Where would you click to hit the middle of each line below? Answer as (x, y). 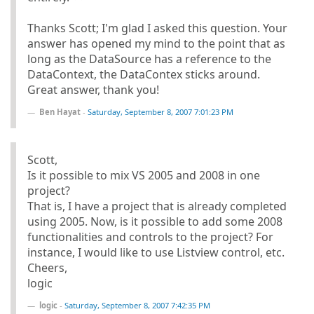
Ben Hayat (60, 111)
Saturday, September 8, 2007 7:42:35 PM (137, 305)
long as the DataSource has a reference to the (149, 59)
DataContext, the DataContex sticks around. (144, 74)
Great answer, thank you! (93, 89)
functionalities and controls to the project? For (150, 237)
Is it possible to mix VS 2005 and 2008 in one (144, 175)
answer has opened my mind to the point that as (156, 43)
